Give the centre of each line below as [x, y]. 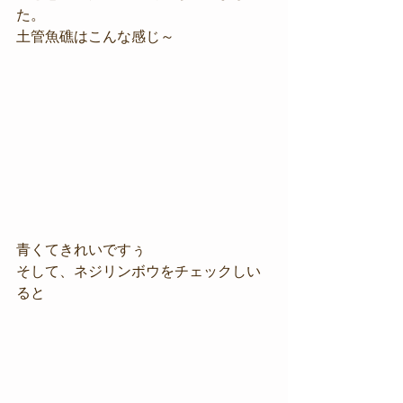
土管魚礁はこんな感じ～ [95, 36]
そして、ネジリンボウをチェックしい [139, 271]
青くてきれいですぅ [81, 250]
